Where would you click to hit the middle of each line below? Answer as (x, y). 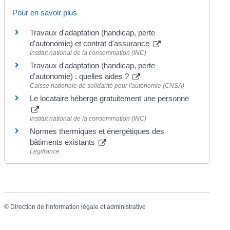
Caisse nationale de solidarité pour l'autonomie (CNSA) (107, 86)
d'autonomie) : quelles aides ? (81, 76)
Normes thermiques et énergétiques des (97, 131)
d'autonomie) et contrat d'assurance (91, 44)
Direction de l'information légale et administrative (78, 207)
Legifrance (45, 152)
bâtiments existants (64, 142)
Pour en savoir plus (45, 13)
